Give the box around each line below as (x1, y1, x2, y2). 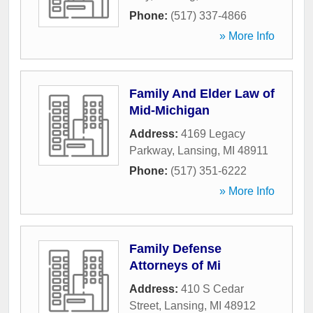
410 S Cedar (181, 283, 244, 296)
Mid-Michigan (129, 103, 210, 118)
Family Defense (129, 242, 221, 256)
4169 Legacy (181, 128, 245, 140)
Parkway (129, 145, 172, 157)
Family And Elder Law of (129, 87, 275, 101)
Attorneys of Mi (129, 259, 221, 273)
